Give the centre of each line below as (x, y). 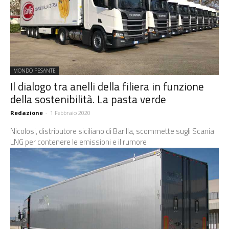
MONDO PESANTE (35, 71)
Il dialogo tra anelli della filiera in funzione (107, 87)
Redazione (27, 113)
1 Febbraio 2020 (70, 113)
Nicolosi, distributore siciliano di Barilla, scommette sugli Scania (112, 131)
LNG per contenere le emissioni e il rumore (78, 142)
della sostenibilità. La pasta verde (88, 99)
